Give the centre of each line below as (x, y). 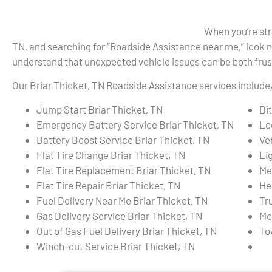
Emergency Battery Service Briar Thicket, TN (135, 124)
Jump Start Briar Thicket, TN (100, 109)
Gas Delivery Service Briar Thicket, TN (119, 215)
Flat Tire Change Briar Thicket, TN (111, 155)
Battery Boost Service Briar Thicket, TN (123, 139)
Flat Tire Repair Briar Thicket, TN (108, 185)
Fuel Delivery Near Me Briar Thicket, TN (122, 200)
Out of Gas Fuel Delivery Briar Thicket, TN (127, 230)
